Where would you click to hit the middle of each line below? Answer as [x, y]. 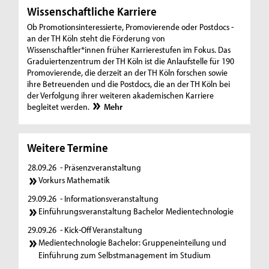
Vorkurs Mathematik [74, 180]
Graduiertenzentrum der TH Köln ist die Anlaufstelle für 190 [131, 61]
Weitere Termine [68, 147]
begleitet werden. [59, 107]
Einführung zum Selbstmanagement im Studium [125, 255]
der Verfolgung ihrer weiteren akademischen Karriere [121, 95]
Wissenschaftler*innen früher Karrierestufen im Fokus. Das [129, 50]
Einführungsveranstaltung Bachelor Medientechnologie [136, 211]
